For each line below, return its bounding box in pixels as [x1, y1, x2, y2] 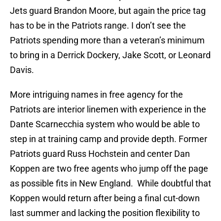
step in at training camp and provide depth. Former [10, 134, 207, 145]
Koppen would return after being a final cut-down [10, 193, 200, 204]
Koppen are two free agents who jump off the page [10, 163, 208, 174]
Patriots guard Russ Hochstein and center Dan [10, 148, 190, 159]
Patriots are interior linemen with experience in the [10, 104, 206, 115]
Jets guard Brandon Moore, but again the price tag [10, 5, 206, 16]
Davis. [10, 65, 34, 75]
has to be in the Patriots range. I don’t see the [10, 20, 186, 31]
